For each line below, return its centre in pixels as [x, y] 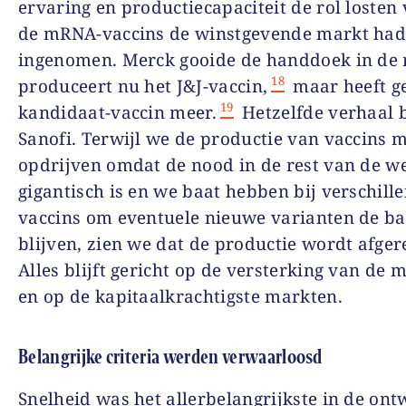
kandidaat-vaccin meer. [118, 112]
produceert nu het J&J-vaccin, [143, 86]
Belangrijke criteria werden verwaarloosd [170, 356]
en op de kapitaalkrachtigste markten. [180, 296]
